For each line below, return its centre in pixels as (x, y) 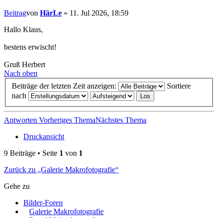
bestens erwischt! (30, 47)
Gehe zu (17, 186)
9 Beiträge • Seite (32, 153)
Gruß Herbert (25, 64)
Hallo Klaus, (23, 29)
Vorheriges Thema (67, 120)
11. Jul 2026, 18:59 (99, 13)
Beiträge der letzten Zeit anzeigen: (65, 86)
